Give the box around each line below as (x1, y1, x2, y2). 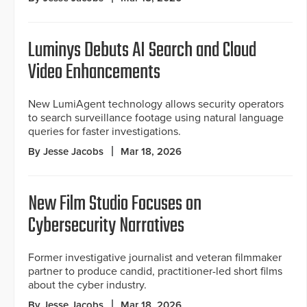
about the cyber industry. (28, 278, 147, 293)
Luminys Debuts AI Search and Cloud (28, 35, 256, 67)
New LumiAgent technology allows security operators (28, 97, 284, 112)
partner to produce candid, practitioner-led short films (28, 265, 282, 279)
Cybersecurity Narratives (28, 210, 184, 243)
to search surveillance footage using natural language (28, 111, 284, 125)
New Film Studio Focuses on (28, 188, 201, 221)
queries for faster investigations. (28, 125, 181, 139)
